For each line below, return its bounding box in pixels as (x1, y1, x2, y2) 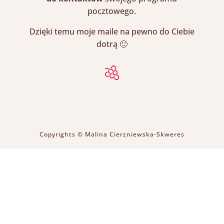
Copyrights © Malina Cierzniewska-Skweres (39, 129, 184, 138)
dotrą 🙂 (96, 38, 127, 49)
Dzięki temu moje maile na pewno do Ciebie (29, 26, 194, 37)
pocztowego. (87, 5, 136, 16)
